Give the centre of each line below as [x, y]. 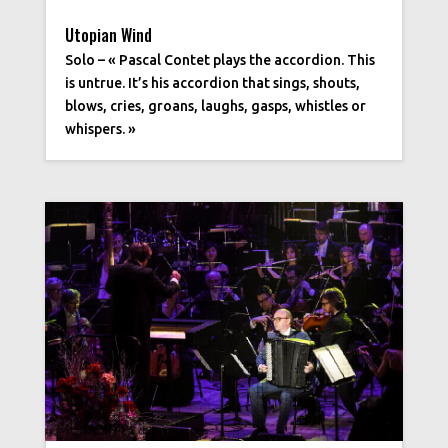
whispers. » [100, 129]
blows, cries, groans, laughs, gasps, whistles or [215, 106]
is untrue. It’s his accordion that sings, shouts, [212, 83]
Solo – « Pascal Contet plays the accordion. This [219, 60]
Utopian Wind [108, 35]
